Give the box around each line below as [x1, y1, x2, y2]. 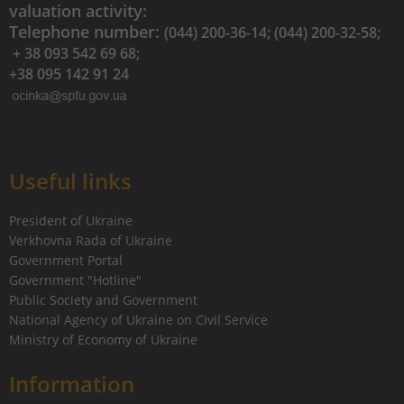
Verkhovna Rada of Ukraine [9, 232, 172, 249]
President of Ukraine [9, 212, 133, 229]
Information [9, 369, 134, 399]
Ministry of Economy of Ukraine [9, 331, 197, 348]
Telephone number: [9, 21, 164, 42]
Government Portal [9, 252, 123, 269]
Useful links [9, 166, 132, 196]
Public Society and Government [9, 291, 197, 308]
